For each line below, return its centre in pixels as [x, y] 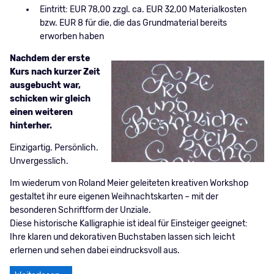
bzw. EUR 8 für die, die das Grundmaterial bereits [133, 23]
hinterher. [31, 126]
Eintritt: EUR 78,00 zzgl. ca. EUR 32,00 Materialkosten [143, 10]
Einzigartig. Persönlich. [54, 148]
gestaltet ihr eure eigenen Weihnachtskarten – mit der [114, 197]
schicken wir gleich [50, 99]
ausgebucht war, [45, 86]
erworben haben [72, 37]
